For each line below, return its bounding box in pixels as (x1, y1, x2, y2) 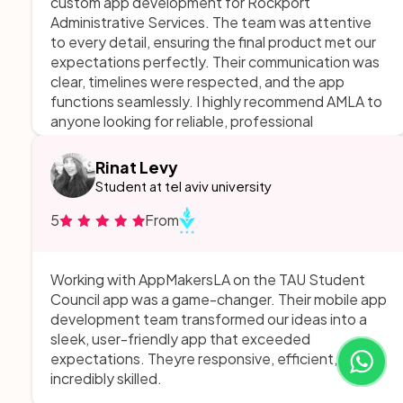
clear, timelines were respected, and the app (50, 72, 345, 92)
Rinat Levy (95, 157, 178, 178)
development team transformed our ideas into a (50, 309, 367, 329)
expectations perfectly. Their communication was (50, 52, 380, 72)
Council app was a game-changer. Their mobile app (50, 290, 387, 309)
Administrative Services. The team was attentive (50, 13, 372, 32)
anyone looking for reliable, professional (50, 112, 313, 131)
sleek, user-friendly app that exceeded (50, 329, 310, 349)
